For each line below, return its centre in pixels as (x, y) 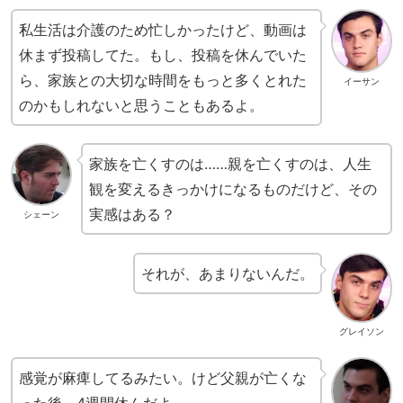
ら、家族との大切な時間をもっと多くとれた (163, 81)
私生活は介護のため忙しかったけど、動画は (163, 30)
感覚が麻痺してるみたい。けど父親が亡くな (163, 377)
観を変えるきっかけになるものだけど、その (233, 189)
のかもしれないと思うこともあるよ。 (141, 106)
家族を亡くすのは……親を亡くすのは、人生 (230, 164)
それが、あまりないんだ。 (228, 273)
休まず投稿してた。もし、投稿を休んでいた (163, 55)
